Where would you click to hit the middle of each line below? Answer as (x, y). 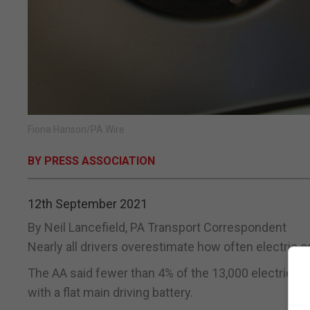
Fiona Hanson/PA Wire (76, 130)
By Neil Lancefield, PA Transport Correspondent (157, 228)
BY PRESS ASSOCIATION (91, 161)
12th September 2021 (88, 204)
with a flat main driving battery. (110, 293)
